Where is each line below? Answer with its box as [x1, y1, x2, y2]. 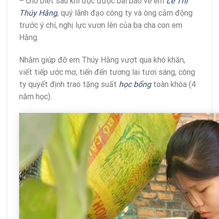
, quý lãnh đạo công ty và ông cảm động [57, 8, 193, 18]
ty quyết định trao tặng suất [19, 80, 119, 89]
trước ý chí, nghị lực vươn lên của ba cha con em [19, 21, 182, 30]
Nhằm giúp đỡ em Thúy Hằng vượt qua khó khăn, [19, 55, 185, 65]
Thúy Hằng [19, 8, 57, 18]
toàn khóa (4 [151, 80, 196, 89]
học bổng [119, 80, 151, 89]
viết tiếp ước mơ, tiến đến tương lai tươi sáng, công [19, 67, 195, 77]
